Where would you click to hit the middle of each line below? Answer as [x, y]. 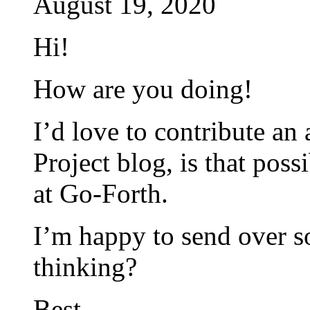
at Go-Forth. [101, 193]
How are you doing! [143, 89]
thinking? [85, 266]
